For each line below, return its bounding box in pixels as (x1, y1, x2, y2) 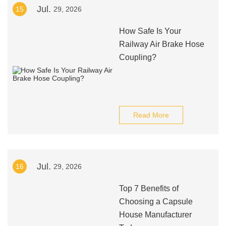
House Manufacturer (119, 210, 192, 219)
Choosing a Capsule (119, 197, 193, 206)
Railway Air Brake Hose (119, 40, 204, 48)
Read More (133, 111, 169, 119)
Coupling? (119, 53, 156, 62)
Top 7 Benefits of (119, 184, 179, 193)
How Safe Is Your (119, 27, 181, 35)
